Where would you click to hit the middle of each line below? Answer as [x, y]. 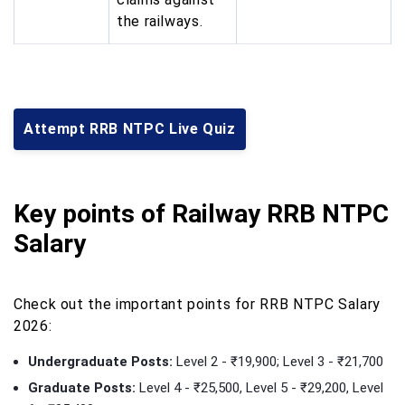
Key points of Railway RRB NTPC [201, 213]
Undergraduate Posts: [102, 361]
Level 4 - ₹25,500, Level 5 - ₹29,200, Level [261, 387]
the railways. [160, 22]
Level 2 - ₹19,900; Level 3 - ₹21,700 [280, 361]
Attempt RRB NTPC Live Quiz [130, 128]
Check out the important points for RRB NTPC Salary [198, 304]
